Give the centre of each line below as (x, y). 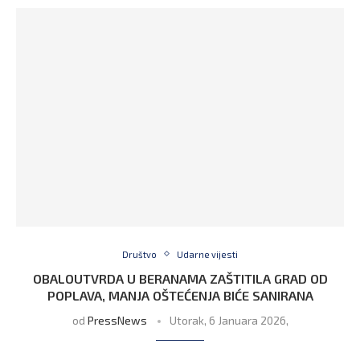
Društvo (139, 254)
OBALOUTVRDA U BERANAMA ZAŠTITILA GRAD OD (180, 278)
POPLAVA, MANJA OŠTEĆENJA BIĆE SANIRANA (180, 295)
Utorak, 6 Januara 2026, (229, 320)
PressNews (117, 320)
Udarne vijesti (207, 254)
